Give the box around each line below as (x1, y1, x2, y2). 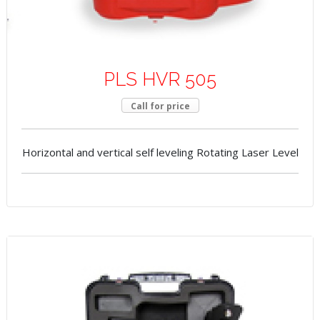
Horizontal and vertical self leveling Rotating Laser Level (21, 145, 299, 160)
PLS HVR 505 (104, 69, 216, 91)
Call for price (130, 100, 190, 113)
